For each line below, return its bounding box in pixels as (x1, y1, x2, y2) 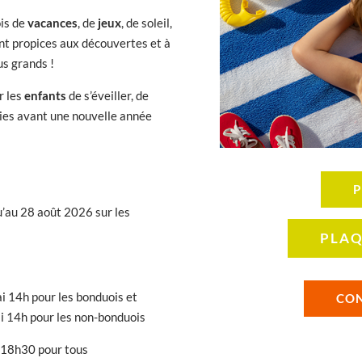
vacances (27, 15, 78, 31)
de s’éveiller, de (66, 88, 149, 103)
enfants (24, 88, 67, 103)
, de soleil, (121, 15, 173, 31)
